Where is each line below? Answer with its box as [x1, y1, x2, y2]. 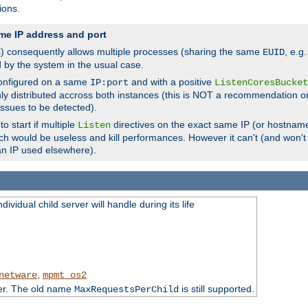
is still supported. [178, 283, 254, 295]
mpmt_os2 [42, 269, 87, 281]
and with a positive [129, 76, 214, 87]
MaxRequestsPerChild [74, 284, 179, 296]
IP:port [90, 76, 129, 88]
